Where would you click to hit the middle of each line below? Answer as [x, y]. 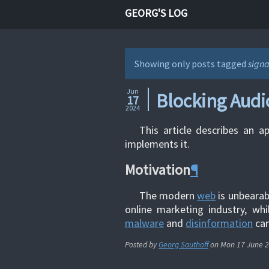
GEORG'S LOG [156, 13]
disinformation [219, 223]
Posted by [142, 244]
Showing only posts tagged [191, 64]
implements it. [157, 144]
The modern [168, 195]
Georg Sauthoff [183, 244]
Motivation [158, 169]
